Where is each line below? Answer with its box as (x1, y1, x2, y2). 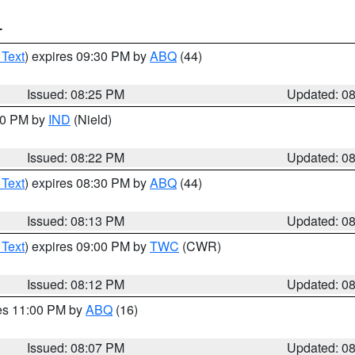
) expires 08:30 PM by (25, 174, 150, 192)
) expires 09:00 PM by (25, 237, 150, 255)
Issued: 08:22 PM (27, 148, 125, 166)
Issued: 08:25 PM (27, 85, 125, 103)
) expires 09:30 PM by (25, 47, 150, 65)
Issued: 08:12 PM (27, 275, 125, 293)
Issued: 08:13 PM (27, 212, 125, 230)
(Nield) (71, 110, 112, 128)
